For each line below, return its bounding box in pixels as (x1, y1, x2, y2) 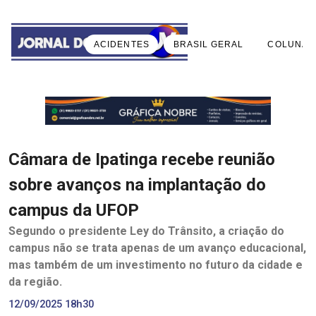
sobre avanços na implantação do (8, 174, 266, 195)
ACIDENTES (94, 39, 150, 49)
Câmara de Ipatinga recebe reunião (8, 149, 275, 169)
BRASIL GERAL (173, 39, 244, 49)
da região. (8, 274, 62, 288)
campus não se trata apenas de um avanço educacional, (8, 241, 306, 255)
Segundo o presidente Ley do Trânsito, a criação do (8, 224, 284, 238)
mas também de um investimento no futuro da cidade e (8, 257, 303, 272)
